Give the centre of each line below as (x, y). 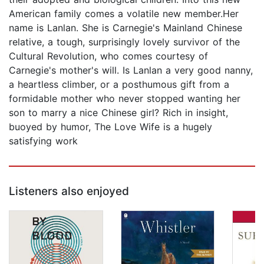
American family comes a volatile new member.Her (124, 14)
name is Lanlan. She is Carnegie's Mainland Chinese (126, 28)
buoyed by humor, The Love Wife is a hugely (110, 127)
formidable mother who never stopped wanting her (125, 99)
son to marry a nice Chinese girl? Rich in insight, (118, 113)
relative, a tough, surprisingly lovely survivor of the (124, 42)
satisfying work (43, 141)
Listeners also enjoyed (69, 192)
